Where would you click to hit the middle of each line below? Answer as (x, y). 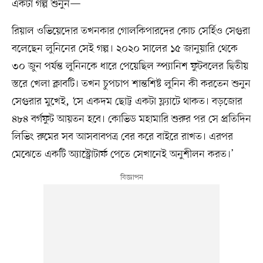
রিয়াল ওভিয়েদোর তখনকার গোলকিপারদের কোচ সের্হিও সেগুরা (131, 31)
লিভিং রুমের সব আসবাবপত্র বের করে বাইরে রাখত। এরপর (122, 136)
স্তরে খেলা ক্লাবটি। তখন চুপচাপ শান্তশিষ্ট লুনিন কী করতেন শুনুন (131, 84)
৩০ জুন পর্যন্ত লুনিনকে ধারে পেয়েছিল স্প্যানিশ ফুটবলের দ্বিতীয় (130, 66)
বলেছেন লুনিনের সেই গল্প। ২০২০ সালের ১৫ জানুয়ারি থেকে (124, 48)
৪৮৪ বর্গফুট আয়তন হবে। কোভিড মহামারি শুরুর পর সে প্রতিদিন (131, 119)
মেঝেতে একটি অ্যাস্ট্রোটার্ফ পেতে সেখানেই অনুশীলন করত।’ (122, 154)
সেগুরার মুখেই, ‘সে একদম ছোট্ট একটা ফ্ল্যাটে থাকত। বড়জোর (127, 101)
